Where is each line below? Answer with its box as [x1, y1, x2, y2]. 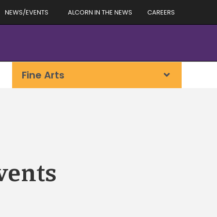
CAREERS [147, 7, 175, 17]
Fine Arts [22, 68, 64, 82]
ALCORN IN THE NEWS [68, 7, 132, 17]
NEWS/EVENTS [5, 7, 48, 17]
